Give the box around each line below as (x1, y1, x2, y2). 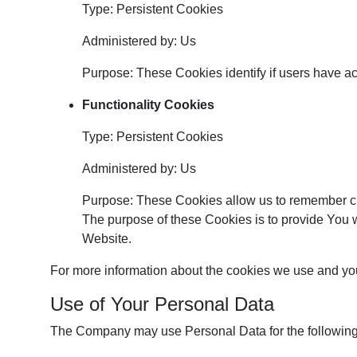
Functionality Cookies (82, 98, 214, 112)
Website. (82, 232, 131, 245)
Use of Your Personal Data (50, 293, 274, 315)
